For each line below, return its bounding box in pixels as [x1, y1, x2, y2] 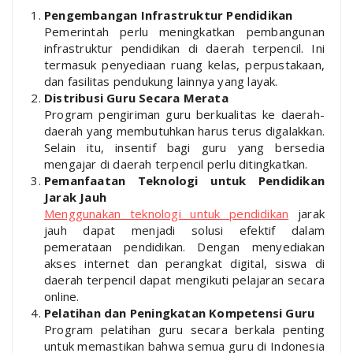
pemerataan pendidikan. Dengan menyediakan [44, 238, 325, 255]
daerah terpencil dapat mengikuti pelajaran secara [44, 271, 325, 288]
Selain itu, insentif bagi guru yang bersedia [44, 139, 325, 155]
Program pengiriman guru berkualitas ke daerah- [44, 106, 325, 122]
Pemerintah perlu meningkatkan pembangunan [44, 23, 325, 39]
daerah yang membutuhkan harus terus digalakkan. [44, 122, 325, 139]
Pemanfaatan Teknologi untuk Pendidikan [44, 172, 325, 188]
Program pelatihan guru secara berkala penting [44, 321, 325, 337]
